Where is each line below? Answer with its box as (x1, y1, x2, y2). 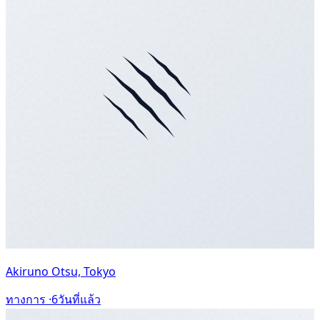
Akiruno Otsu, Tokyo (6, 264, 116, 280)
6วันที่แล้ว (51, 291, 101, 308)
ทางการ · (6, 291, 51, 308)
